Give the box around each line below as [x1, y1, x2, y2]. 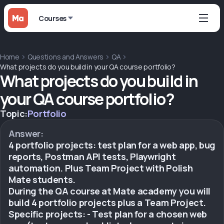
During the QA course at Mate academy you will [8, 185, 210, 197]
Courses [38, 13, 67, 23]
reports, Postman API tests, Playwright [8, 150, 176, 162]
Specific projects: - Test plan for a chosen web [8, 208, 207, 220]
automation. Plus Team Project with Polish [8, 162, 193, 174]
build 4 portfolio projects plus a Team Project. [8, 196, 206, 208]
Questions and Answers [27, 52, 104, 61]
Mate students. [8, 173, 75, 185]
